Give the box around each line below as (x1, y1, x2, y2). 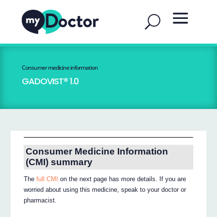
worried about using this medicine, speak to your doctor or (24, 186, 186, 194)
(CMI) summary (25, 157, 93, 168)
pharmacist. (24, 197, 57, 204)
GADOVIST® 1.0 (21, 75, 78, 87)
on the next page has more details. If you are (58, 175, 186, 183)
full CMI (36, 175, 59, 183)
